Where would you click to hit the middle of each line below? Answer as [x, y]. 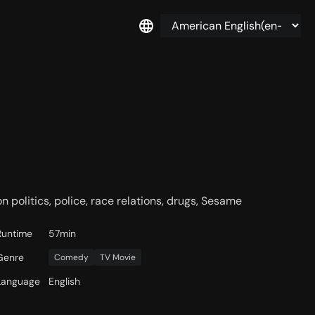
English [65, 282]
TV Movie [118, 258]
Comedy [72, 258]
